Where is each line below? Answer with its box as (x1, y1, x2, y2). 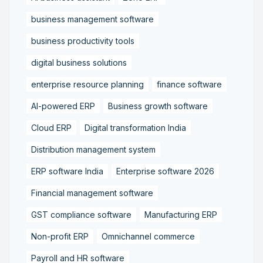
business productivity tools (31, 35, 134, 46)
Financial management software (31, 187, 153, 198)
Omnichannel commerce (102, 231, 195, 241)
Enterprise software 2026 (116, 166, 214, 176)
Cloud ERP (31, 122, 72, 133)
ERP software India (31, 166, 103, 176)
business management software (31, 14, 154, 24)
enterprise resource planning (31, 79, 144, 89)
